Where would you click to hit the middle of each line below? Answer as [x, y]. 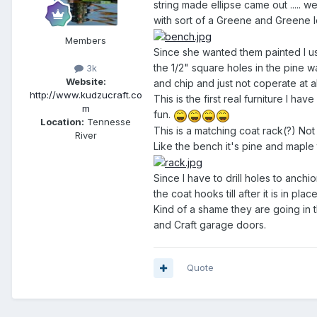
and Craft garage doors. [210, 224]
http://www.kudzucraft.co [86, 95]
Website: [86, 82]
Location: [62, 122]
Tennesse [108, 122]
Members [86, 41]
